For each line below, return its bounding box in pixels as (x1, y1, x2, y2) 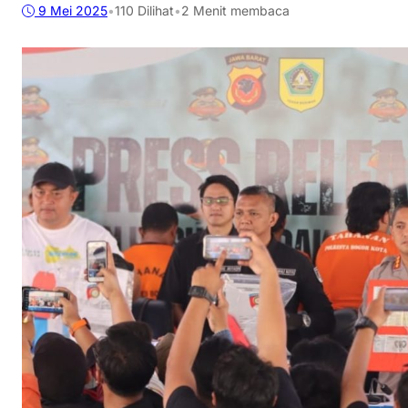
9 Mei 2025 (38, 3, 107, 19)
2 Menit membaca (181, 3, 290, 19)
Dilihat (134, 3, 174, 19)
